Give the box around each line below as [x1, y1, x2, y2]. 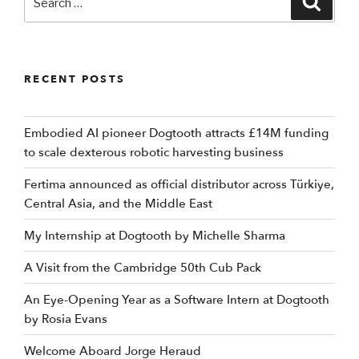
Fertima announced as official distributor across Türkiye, [24, 175, 334, 192]
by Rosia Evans [24, 310, 107, 327]
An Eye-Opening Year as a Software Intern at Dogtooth [24, 291, 329, 308]
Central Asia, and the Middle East [24, 195, 212, 212]
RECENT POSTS [24, 71, 126, 87]
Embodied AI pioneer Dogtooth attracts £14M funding [24, 124, 329, 141]
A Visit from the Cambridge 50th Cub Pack [24, 259, 261, 276]
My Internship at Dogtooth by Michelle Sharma [24, 227, 285, 244]
